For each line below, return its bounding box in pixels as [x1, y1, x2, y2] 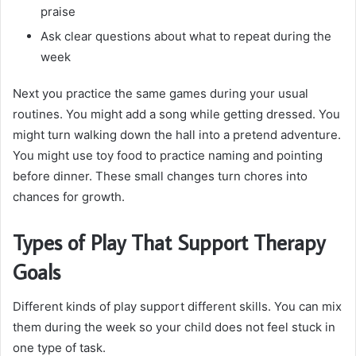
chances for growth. [13, 188, 125, 204]
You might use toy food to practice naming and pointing [13, 147, 323, 163]
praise [41, 3, 75, 19]
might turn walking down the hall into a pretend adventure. [13, 126, 341, 142]
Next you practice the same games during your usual [13, 85, 308, 101]
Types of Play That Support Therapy [13, 227, 325, 256]
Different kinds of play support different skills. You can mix [13, 299, 342, 315]
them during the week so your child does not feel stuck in [13, 319, 335, 335]
